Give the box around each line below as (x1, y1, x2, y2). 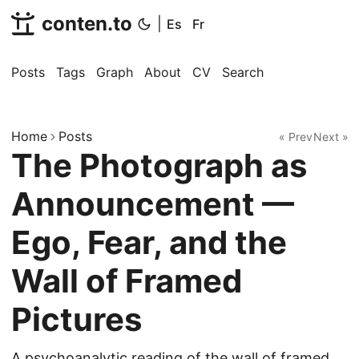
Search (222, 64, 264, 80)
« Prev (279, 129, 313, 143)
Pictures (11, 300, 142, 339)
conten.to (42, 12, 132, 35)
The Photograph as (11, 146, 307, 185)
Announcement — (11, 184, 294, 224)
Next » (313, 129, 349, 143)
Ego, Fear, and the (11, 223, 287, 262)
